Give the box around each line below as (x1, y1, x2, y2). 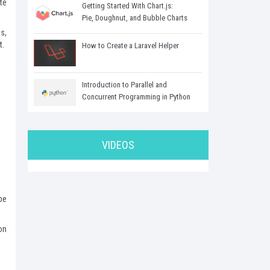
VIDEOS (102, 139, 134, 152)
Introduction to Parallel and (82, 80, 167, 90)
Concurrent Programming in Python (82, 92, 190, 102)
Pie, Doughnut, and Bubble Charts (82, 13, 187, 22)
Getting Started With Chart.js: (82, 1, 173, 10)
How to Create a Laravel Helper (82, 41, 179, 50)
